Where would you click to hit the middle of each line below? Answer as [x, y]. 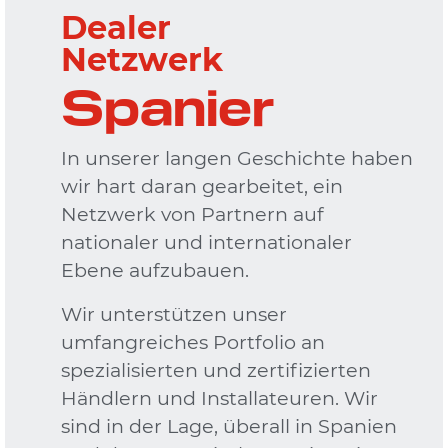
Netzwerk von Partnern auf [192, 213]
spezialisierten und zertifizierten [215, 369]
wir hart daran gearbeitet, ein [201, 185]
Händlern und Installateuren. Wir [219, 397]
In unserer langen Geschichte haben [236, 157]
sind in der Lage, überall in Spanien [228, 425]
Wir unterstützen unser [173, 313]
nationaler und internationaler [206, 241]
